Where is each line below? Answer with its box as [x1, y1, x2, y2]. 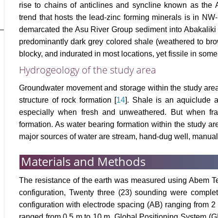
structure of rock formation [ [19, 96, 116, 105]
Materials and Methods [21, 153, 145, 170]
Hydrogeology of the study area [19, 63, 156, 77]
